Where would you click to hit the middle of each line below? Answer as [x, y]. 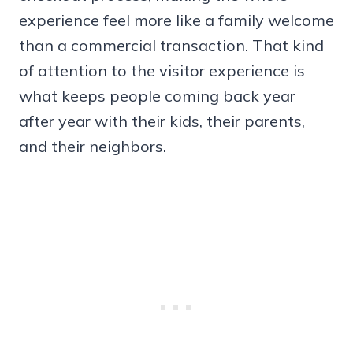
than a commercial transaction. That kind [171, 46]
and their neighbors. [93, 147]
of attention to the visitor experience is [162, 71]
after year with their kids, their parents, [162, 121]
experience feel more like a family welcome [176, 20]
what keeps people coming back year [157, 96]
